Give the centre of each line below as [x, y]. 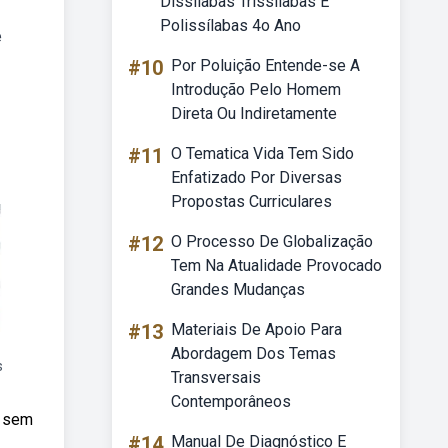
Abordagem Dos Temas [253, 353]
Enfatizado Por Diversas [256, 177]
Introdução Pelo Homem [256, 89]
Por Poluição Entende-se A [265, 65]
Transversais [216, 377]
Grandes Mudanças [238, 289]
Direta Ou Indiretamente [254, 113]
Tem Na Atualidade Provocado [276, 265]
